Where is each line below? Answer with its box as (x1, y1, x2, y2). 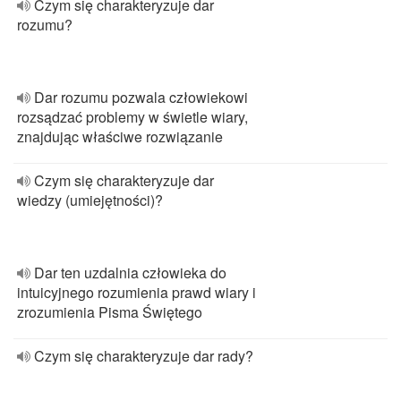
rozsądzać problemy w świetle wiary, (17, 107, 248, 127)
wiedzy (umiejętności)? (17, 190, 163, 210)
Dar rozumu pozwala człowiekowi (34, 87, 248, 107)
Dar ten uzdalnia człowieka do (34, 262, 226, 283)
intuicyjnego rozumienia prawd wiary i (17, 282, 256, 303)
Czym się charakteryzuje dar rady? (34, 346, 253, 366)
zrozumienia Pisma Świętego (17, 302, 202, 322)
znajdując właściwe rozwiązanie (17, 126, 223, 147)
